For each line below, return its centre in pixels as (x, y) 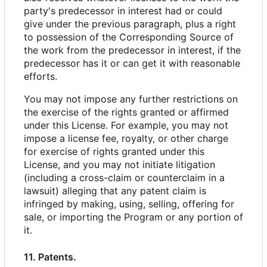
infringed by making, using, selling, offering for (129, 204)
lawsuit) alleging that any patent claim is (115, 191)
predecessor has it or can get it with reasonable (132, 63)
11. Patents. (50, 257)
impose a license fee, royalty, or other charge (126, 139)
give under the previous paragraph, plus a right (130, 24)
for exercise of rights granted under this (114, 152)
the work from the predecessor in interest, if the (132, 50)
